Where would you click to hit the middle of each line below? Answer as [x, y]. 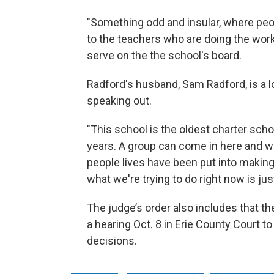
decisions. [112, 241]
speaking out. [119, 101]
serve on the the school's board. [164, 55]
